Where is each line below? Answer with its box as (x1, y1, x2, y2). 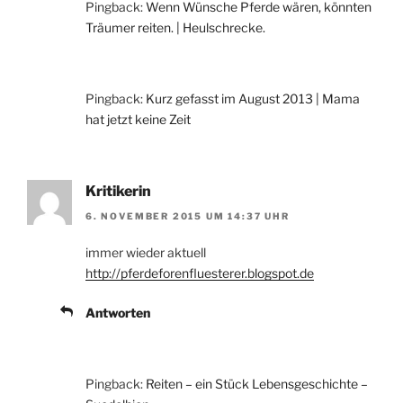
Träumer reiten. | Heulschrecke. (85, 19, 265, 35)
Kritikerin (85, 182, 151, 200)
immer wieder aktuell (85, 245, 206, 261)
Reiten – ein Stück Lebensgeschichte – (146, 376, 368, 392)
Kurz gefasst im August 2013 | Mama (146, 90, 360, 106)
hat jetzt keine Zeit (85, 111, 191, 127)
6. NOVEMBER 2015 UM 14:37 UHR (85, 210, 290, 222)
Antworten (85, 305, 150, 321)
